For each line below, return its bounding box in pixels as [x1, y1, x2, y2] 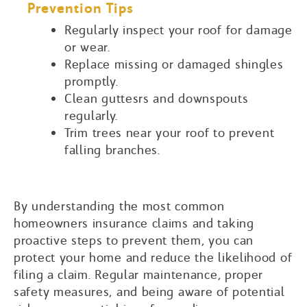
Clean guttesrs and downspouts [64, 90, 249, 106]
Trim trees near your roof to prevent [64, 124, 275, 140]
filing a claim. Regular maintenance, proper [14, 266, 264, 282]
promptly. [64, 73, 119, 89]
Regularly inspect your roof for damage [64, 21, 293, 38]
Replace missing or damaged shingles [64, 56, 284, 72]
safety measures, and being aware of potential [14, 283, 285, 299]
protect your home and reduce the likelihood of [14, 249, 293, 265]
